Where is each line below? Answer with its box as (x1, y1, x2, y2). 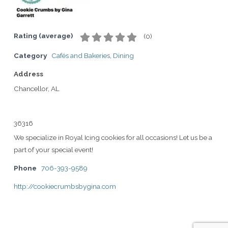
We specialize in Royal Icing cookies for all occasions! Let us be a (14, 133, 212, 141)
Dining (113, 51, 134, 60)
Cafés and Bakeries (51, 51, 110, 60)
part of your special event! (14, 145, 93, 154)
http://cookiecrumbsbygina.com (14, 182, 116, 190)
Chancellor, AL (14, 84, 60, 93)
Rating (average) (14, 32, 73, 40)
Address (14, 69, 43, 78)
